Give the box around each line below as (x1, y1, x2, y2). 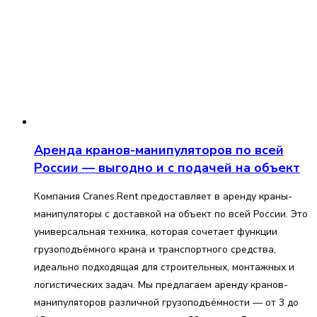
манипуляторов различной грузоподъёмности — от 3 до (34, 295, 299, 309)
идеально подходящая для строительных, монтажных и (34, 260, 294, 274)
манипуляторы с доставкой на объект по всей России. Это (34, 207, 308, 221)
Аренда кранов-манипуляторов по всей (34, 141, 284, 158)
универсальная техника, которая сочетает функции (34, 224, 277, 238)
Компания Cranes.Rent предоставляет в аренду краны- (34, 189, 292, 203)
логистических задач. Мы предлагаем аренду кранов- (34, 277, 288, 292)
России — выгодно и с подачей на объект (34, 158, 300, 176)
